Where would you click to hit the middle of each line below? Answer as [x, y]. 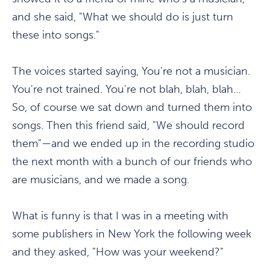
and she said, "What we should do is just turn [123, 17]
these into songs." [56, 35]
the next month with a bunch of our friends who [132, 162]
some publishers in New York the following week [132, 234]
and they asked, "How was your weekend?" [118, 252]
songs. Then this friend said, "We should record [128, 126]
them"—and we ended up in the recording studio [133, 144]
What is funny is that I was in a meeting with [120, 216]
